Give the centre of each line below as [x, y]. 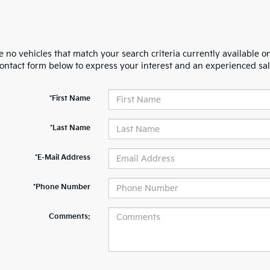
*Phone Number [61, 187]
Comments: [69, 217]
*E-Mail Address [62, 158]
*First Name [70, 99]
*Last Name [70, 128]
